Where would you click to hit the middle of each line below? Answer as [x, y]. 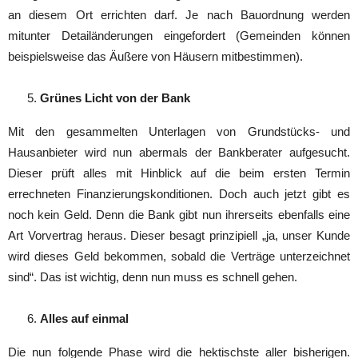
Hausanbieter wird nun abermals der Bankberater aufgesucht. [179, 152]
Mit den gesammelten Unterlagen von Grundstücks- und [179, 131]
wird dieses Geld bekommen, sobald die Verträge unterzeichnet [179, 256]
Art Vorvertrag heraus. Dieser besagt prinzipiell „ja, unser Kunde [179, 235]
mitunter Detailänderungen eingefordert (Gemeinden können [179, 35]
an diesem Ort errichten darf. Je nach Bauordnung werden [179, 14]
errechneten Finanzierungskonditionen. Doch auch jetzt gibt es [179, 193]
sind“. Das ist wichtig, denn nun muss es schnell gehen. [153, 276]
